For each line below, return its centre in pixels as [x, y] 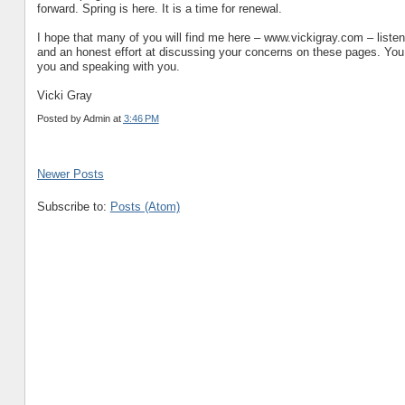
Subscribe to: [73, 207]
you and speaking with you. [108, 66]
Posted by [60, 118]
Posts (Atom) [145, 207]
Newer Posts [70, 174]
